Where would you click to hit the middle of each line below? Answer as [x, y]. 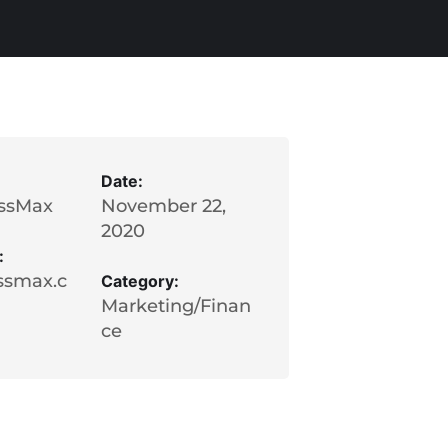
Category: [140, 281]
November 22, [164, 206]
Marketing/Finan [176, 306]
